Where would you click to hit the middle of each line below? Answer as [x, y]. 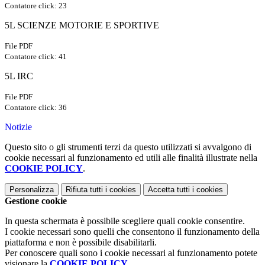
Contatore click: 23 [36, 6]
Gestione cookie [36, 201]
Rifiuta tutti [84, 190]
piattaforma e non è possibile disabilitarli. [81, 243]
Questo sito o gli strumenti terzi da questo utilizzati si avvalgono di [128, 147]
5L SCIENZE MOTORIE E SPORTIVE [82, 25]
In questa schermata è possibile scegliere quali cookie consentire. [125, 221]
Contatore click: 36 [36, 108]
